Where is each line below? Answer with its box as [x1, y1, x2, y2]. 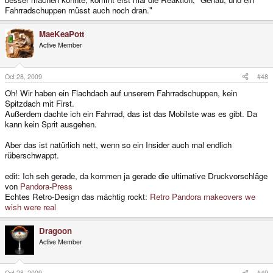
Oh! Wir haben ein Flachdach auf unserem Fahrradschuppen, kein [5, 87, 237, 99]
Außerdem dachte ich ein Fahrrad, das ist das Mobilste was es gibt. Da [5, 107, 257, 119]
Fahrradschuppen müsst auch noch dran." [5, 4, 152, 16]
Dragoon [39, 224, 72, 236]
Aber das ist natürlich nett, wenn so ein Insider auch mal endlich [5, 138, 232, 151]
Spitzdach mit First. [5, 97, 74, 109]
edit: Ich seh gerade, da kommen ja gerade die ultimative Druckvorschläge [5, 169, 268, 182]
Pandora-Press [20, 180, 73, 192]
